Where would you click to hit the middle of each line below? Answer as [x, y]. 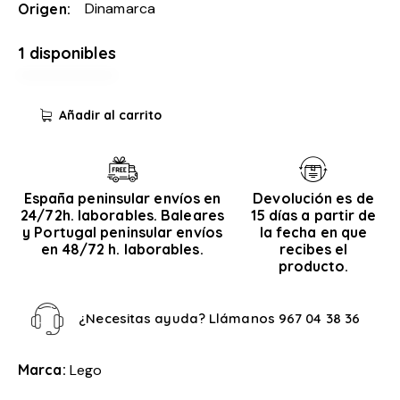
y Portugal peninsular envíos [122, 233]
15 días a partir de [313, 216]
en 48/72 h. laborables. [122, 250]
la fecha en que [313, 233]
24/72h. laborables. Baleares [122, 216]
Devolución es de [313, 199]
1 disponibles [67, 54]
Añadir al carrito [111, 115]
